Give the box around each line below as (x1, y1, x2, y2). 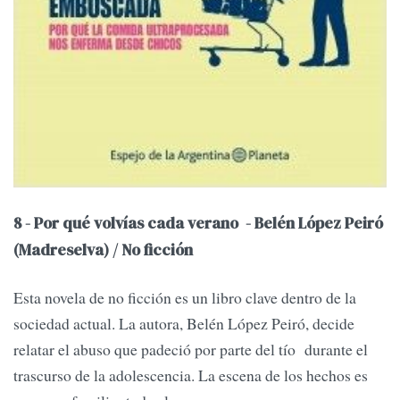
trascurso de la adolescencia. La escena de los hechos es (13, 364, 368, 387)
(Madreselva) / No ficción (13, 239, 193, 262)
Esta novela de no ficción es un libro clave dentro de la (13, 287, 356, 309)
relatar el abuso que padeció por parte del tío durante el (13, 338, 368, 361)
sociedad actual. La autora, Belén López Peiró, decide (13, 312, 354, 335)
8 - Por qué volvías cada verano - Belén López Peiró (13, 212, 383, 235)
